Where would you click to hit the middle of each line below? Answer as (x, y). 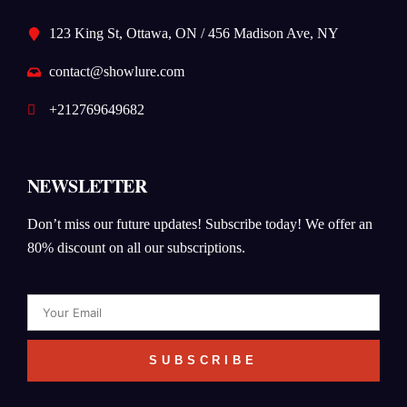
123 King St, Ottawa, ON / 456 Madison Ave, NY (194, 34)
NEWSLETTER (87, 186)
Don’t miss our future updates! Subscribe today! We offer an (200, 224)
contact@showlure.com (116, 72)
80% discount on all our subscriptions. (136, 248)
